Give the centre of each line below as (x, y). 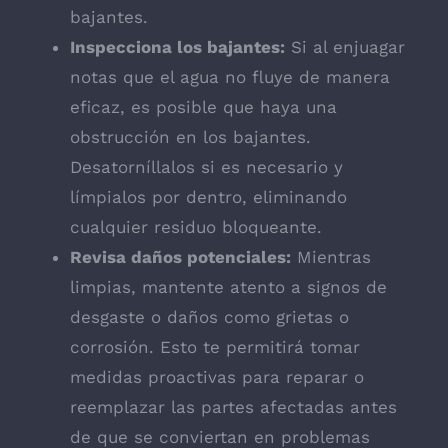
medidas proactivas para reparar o (217, 377)
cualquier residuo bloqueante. (196, 227)
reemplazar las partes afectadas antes (233, 407)
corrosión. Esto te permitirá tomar (215, 347)
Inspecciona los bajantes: (177, 47)
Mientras (331, 257)
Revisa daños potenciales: (180, 257)
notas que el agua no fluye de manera (230, 77)
